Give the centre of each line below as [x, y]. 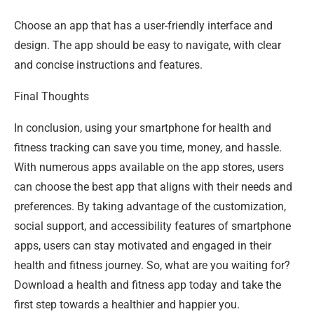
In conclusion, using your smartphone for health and [143, 128]
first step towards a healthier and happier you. [127, 304]
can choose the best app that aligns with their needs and [153, 186]
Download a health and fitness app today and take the [148, 285]
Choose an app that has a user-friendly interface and [143, 25]
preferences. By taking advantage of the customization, [150, 206]
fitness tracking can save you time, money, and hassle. [148, 147]
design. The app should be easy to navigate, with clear [148, 45]
